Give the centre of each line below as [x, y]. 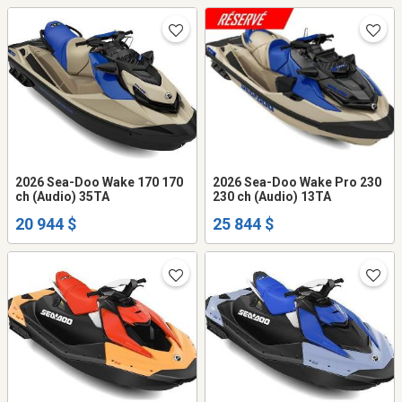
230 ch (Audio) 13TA [272, 197]
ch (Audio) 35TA [62, 197]
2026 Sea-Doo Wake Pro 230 [297, 183]
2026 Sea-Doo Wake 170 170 [99, 183]
